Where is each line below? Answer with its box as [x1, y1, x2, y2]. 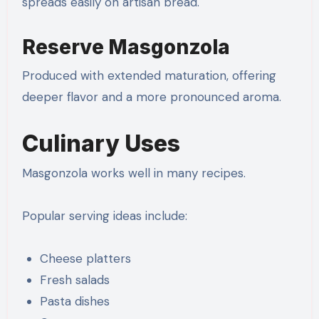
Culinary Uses [21, 129, 180, 157]
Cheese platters [40, 250, 132, 266]
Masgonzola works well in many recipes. [21, 164, 246, 181]
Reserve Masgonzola [21, 35, 230, 60]
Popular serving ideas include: [21, 207, 187, 224]
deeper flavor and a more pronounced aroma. [21, 88, 281, 105]
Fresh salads [40, 271, 110, 288]
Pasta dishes [40, 293, 110, 309]
